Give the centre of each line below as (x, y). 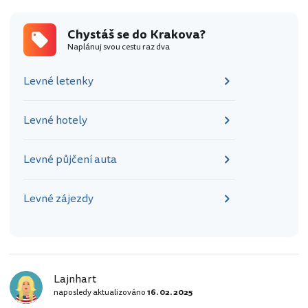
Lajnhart (75, 279)
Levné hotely (55, 121)
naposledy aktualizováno (100, 293)
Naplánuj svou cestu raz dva (119, 47)
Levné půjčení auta (70, 160)
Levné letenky (58, 81)
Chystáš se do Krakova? (136, 35)
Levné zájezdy (58, 199)
